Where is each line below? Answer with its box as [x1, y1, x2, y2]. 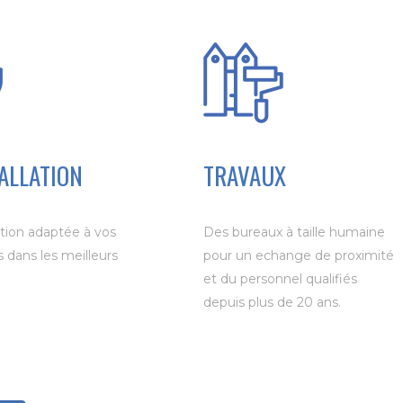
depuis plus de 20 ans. [203, 294, 342, 310]
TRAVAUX [203, 157, 287, 193]
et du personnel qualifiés [203, 271, 358, 287]
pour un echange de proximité [203, 247, 395, 264]
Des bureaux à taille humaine [203, 224, 386, 240]
